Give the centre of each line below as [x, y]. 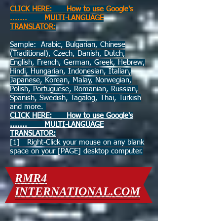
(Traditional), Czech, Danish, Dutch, [68, 54]
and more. [28, 107]
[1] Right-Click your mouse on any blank [77, 142]
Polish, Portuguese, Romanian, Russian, [74, 89]
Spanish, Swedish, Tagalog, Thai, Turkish [75, 98]
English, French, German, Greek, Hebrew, [77, 62]
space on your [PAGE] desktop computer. [76, 151]
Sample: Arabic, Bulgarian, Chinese [68, 45]
